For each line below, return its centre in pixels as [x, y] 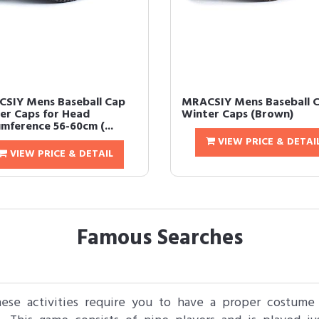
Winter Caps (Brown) [237, 115]
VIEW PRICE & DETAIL [60, 154]
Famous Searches [159, 239]
